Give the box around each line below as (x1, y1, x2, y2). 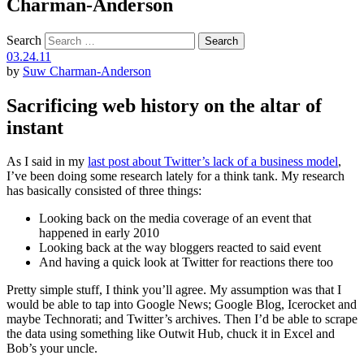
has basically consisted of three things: (6, 184, 201, 198)
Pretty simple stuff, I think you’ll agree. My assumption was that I (6, 283, 341, 297)
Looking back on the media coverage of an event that (39, 211, 311, 226)
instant (6, 116, 63, 138)
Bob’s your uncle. (6, 341, 97, 356)
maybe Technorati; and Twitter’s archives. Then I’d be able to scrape (6, 312, 357, 327)
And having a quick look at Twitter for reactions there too (39, 255, 333, 270)
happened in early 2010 (39, 226, 159, 240)
